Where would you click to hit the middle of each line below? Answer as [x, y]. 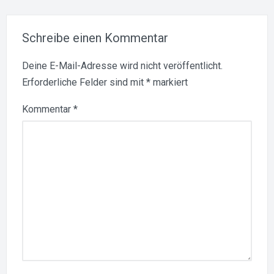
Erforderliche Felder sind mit [84, 82]
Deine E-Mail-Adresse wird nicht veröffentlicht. [122, 65]
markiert [169, 82]
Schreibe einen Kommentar [95, 38]
